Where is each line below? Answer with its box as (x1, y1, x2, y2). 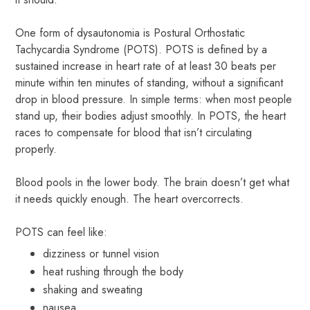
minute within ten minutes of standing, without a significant (15, 74, 284, 91)
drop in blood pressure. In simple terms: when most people (15, 91, 293, 107)
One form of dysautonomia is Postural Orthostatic (15, 24, 246, 41)
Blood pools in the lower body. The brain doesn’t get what (15, 174, 290, 190)
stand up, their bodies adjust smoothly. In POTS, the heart (15, 107, 286, 124)
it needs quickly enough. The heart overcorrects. (15, 190, 244, 207)
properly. (15, 140, 57, 157)
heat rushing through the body (43, 263, 184, 280)
